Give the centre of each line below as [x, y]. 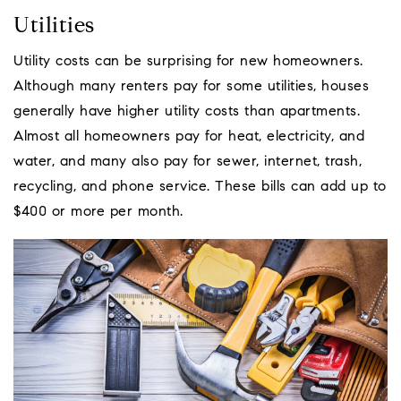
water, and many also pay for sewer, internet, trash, [188, 162]
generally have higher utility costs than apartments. [187, 112]
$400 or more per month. [98, 213]
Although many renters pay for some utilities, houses [191, 87]
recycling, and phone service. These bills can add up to [200, 188]
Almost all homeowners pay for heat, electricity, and [189, 137]
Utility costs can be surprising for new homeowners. [188, 62]
